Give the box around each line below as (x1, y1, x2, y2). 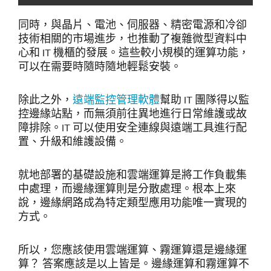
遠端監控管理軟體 (73, 92, 160, 106)
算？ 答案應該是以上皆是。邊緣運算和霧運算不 (18, 256, 249, 270)
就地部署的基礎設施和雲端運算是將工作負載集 (18, 167, 247, 181)
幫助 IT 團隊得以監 (160, 92, 249, 106)
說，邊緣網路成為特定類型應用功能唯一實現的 (18, 195, 247, 209)
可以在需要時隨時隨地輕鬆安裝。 (18, 59, 181, 73)
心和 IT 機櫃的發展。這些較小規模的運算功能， (18, 45, 249, 59)
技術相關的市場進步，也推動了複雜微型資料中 (18, 31, 247, 45)
